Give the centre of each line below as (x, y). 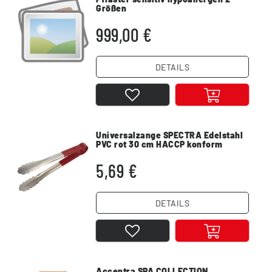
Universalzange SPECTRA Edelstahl (170, 135)
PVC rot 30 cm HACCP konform (159, 144)
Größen (111, 8)
